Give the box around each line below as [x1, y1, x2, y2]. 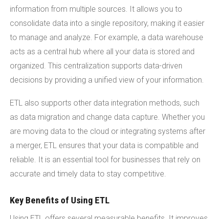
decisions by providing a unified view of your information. [10, 75, 204, 85]
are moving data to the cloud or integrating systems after [10, 126, 205, 136]
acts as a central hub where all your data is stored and [10, 46, 195, 56]
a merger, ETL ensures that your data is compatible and [10, 140, 198, 150]
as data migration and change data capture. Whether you [10, 112, 205, 122]
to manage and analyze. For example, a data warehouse [10, 32, 203, 42]
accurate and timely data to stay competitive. [10, 169, 166, 178]
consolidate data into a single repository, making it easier [10, 18, 204, 28]
